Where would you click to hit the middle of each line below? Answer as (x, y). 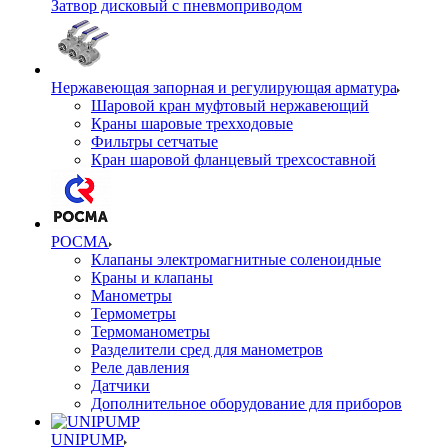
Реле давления (140, 367)
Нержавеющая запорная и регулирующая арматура (224, 87)
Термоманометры (150, 331)
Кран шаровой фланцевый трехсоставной (233, 159)
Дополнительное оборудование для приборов (246, 403)
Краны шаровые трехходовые (192, 123)
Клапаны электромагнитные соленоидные (236, 259)
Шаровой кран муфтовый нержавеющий (230, 105)
